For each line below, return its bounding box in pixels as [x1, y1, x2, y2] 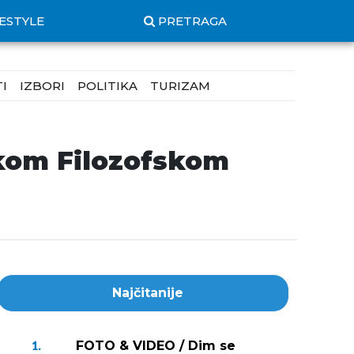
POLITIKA [77, 78, 137, 93]
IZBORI [20, 78, 65, 93]
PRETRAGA [158, 13, 227, 28]
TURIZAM [150, 78, 210, 93]
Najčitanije [112, 285, 183, 300]
